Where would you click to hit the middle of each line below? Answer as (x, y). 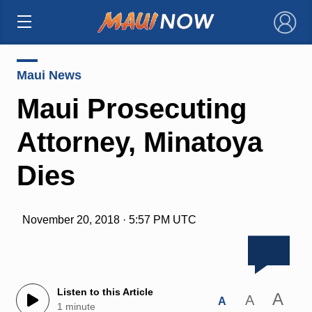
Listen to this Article (105, 292)
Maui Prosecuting (131, 108)
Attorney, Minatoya (139, 142)
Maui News (49, 75)
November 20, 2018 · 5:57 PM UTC (109, 219)
